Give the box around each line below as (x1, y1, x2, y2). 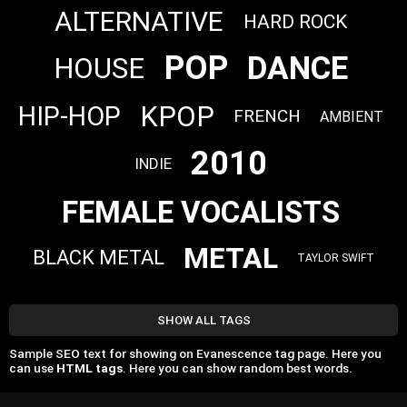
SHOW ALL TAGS (156, 313, 251, 328)
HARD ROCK (243, 10, 347, 33)
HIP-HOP (17, 101, 121, 133)
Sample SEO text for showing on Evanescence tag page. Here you (9, 346, 382, 362)
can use (9, 361, 56, 376)
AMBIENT (320, 107, 384, 125)
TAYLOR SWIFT (297, 252, 375, 264)
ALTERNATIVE (55, 5, 224, 38)
